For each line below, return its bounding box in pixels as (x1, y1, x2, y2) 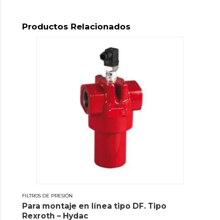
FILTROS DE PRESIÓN (22, 192, 73, 198)
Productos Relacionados (22, 21, 131, 31)
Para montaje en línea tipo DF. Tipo (22, 201, 166, 211)
